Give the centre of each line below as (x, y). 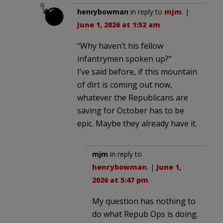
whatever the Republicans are (133, 97)
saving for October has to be (131, 110)
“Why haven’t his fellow (120, 46)
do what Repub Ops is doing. (145, 214)
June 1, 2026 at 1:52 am (119, 24)
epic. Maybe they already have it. (137, 123)
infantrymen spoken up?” (124, 58)
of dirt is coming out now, (125, 84)
